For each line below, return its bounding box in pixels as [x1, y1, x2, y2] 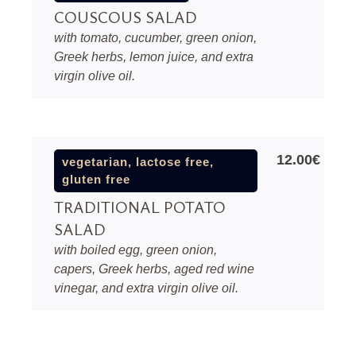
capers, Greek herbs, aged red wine [54, 262, 254, 276]
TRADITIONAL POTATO [54, 196, 226, 218]
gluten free [62, 172, 130, 186]
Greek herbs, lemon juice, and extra [54, 50, 253, 64]
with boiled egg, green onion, [54, 243, 217, 257]
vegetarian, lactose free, [62, 155, 214, 168]
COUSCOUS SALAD [54, 6, 197, 28]
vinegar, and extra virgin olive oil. [54, 281, 238, 295]
